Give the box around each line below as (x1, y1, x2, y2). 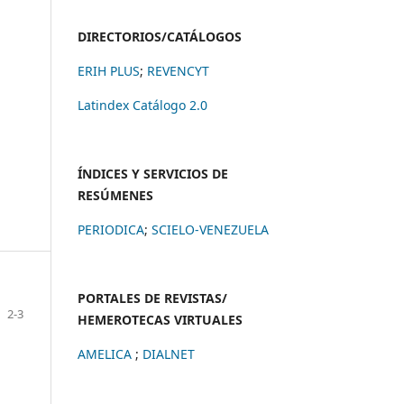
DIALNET (142, 344, 195, 363)
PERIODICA (78, 220, 144, 238)
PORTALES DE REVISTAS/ (78, 289, 227, 307)
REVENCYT (147, 61, 209, 79)
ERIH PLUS (78, 61, 140, 79)
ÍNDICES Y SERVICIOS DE (78, 164, 228, 182)
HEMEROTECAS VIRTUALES (78, 310, 243, 328)
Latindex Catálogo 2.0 (78, 96, 207, 114)
